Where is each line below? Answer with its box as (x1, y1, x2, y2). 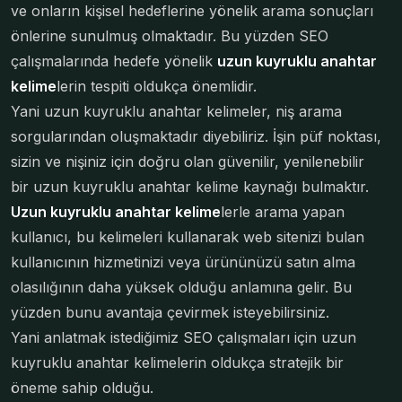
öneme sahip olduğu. (11, 379, 153, 397)
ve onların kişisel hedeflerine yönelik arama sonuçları (11, 2, 373, 20)
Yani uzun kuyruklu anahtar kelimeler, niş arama (11, 102, 342, 120)
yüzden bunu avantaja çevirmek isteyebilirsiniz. (11, 303, 329, 321)
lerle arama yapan (221, 203, 345, 221)
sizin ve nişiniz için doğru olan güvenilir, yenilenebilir (11, 153, 364, 170)
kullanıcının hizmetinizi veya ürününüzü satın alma (11, 253, 355, 271)
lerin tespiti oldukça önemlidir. (57, 77, 257, 95)
